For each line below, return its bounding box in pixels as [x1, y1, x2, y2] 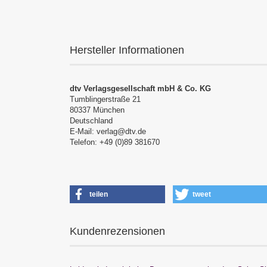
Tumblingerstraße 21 [70, 95, 141, 104]
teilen [89, 190, 108, 198]
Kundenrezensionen [70, 225, 165, 237]
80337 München [70, 105, 125, 114]
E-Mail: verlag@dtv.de [70, 127, 146, 136]
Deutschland [70, 116, 113, 125]
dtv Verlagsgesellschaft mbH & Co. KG [70, 84, 211, 93]
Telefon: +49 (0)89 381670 [70, 138, 160, 147]
